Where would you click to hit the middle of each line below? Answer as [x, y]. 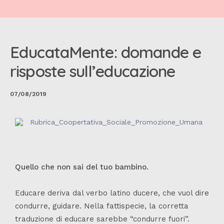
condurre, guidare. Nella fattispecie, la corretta [102, 206]
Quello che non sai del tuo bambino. [82, 167]
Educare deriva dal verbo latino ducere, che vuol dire [112, 193]
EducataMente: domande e [106, 52]
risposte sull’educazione [93, 71]
